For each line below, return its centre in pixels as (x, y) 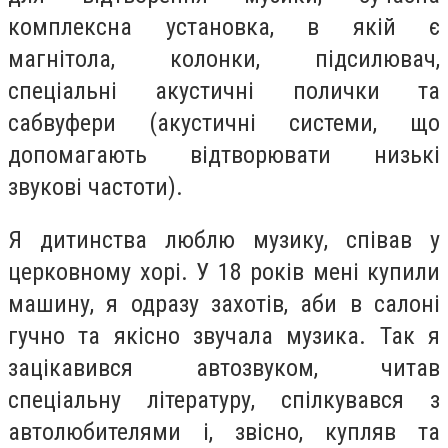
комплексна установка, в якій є (224, 26)
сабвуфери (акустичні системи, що (224, 122)
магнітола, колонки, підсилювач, (224, 58)
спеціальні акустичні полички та (224, 90)
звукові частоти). (95, 186)
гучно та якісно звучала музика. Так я (224, 336)
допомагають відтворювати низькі (224, 154)
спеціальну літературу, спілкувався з (224, 400)
